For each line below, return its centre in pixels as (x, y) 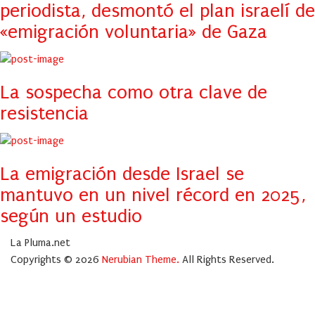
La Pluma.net (40, 243)
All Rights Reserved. (228, 260)
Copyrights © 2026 (55, 260)
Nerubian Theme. (141, 260)
